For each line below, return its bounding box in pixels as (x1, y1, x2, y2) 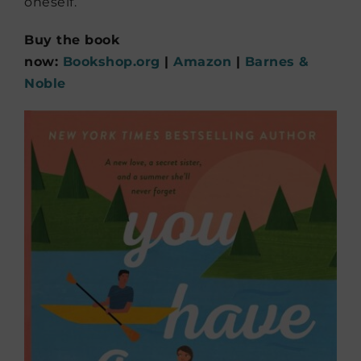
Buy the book (24, 31, 119, 48)
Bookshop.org (62, 53, 160, 69)
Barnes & (244, 53, 309, 69)
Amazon (173, 53, 231, 69)
